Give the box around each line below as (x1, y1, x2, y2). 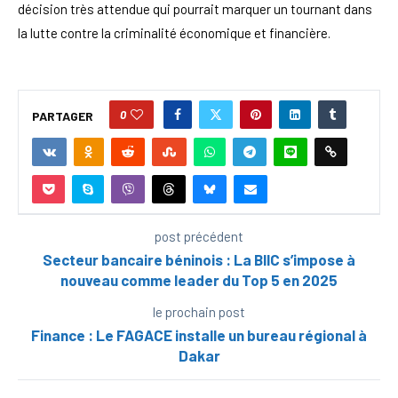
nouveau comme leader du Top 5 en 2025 (60, 270, 338, 289)
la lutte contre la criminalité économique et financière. (18, 24, 330, 41)
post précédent (155, 227, 243, 244)
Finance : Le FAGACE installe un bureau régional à (31, 325, 367, 344)
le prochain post (153, 303, 245, 320)
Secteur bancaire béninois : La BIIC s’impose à (43, 250, 355, 268)
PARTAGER (32, 108, 93, 124)
